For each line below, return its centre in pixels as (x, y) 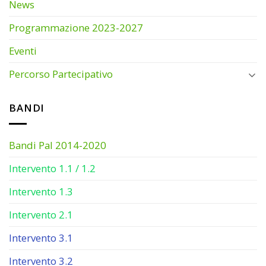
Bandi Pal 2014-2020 (58, 145)
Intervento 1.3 (41, 192)
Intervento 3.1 (41, 238)
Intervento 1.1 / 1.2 (52, 169)
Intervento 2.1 (41, 215)
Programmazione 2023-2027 (76, 28)
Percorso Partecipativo (61, 74)
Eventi (23, 51)
